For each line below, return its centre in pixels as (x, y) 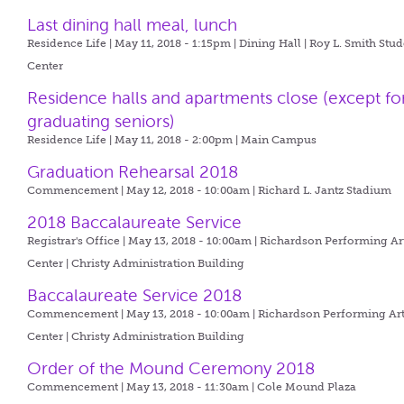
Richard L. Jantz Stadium (325, 190)
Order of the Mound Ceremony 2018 (171, 368)
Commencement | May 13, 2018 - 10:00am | (143, 314)
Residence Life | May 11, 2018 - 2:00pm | (134, 140)
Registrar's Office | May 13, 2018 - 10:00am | (144, 241)
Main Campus (279, 140)
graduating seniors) (101, 121)
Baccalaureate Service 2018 (135, 295)
